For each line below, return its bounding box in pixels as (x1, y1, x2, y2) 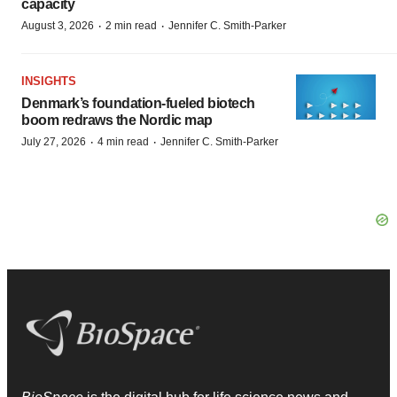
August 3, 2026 (21, 19, 94, 32)
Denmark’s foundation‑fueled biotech (21, 96, 255, 111)
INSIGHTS (21, 74, 76, 88)
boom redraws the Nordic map (21, 113, 213, 128)
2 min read (105, 19, 157, 32)
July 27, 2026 (21, 136, 86, 148)
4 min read (97, 136, 149, 148)
